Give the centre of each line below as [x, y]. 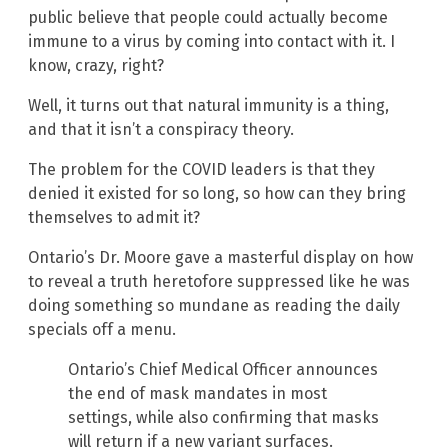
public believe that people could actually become [208, 18]
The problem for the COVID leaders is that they [201, 170]
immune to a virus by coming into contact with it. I [211, 42]
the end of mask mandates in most [197, 394]
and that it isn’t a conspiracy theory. [161, 130]
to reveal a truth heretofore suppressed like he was [219, 282]
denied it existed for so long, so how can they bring [217, 194]
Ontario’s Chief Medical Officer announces [223, 370]
